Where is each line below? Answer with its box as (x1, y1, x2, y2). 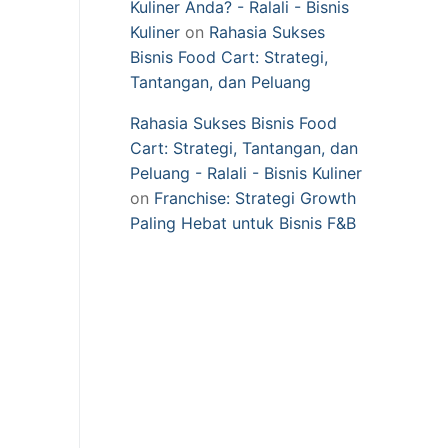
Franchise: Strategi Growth (154, 187, 356, 208)
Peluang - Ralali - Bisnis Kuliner (130, 162, 362, 183)
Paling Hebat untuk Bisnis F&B (130, 212, 356, 233)
